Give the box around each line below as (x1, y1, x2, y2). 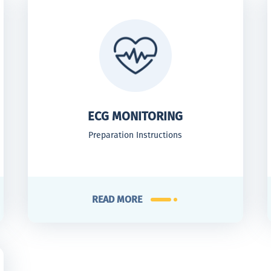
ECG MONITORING (88, 109, 183, 123)
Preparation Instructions (88, 130, 183, 140)
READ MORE (92, 194, 143, 205)
